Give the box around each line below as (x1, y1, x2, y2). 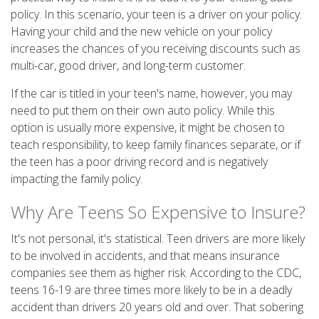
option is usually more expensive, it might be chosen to (11, 120, 285, 135)
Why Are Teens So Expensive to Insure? (11, 200, 305, 224)
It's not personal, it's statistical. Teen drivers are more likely (11, 231, 305, 246)
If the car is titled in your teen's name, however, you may (11, 85, 292, 101)
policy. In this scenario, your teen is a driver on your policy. (11, 6, 302, 22)
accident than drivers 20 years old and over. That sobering (11, 299, 303, 315)
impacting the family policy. (11, 171, 142, 187)
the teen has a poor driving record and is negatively (11, 154, 268, 169)
